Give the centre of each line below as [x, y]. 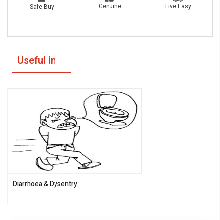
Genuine [110, 7]
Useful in [37, 61]
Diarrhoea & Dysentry [45, 184]
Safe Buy [42, 7]
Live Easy [178, 6]
